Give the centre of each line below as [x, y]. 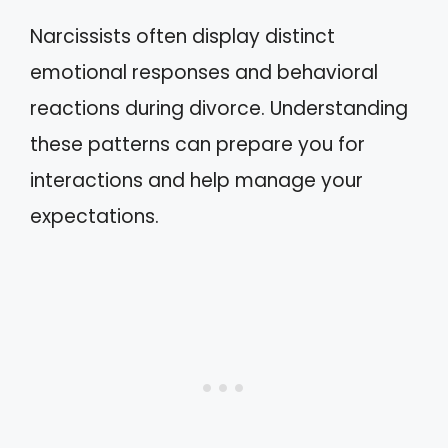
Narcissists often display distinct [182, 36]
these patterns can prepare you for [197, 144]
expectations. [94, 216]
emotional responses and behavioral [204, 72]
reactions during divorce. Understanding [219, 108]
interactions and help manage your [196, 180]
